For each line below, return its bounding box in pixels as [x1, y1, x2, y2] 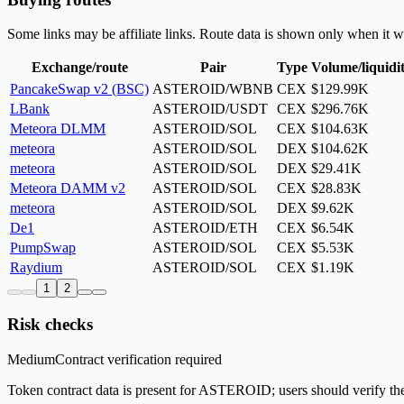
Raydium [10, 260, 62, 276]
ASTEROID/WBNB [152, 81, 273, 97]
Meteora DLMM [10, 121, 106, 137]
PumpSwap [10, 240, 76, 256]
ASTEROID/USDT [152, 101, 268, 117]
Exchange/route [31, 60, 128, 76]
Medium [7, 351, 55, 367]
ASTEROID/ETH [152, 220, 258, 236]
